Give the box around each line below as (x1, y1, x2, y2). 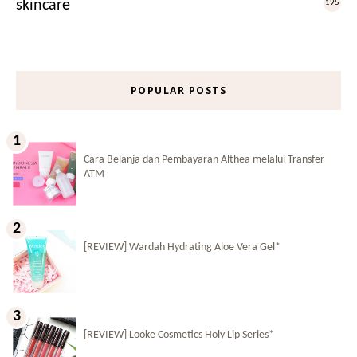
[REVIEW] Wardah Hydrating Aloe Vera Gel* (84, 241, 280, 253)
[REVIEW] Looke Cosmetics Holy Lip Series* (84, 328, 274, 341)
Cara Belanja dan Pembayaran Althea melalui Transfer (84, 153, 324, 166)
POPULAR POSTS (130, 83, 227, 97)
